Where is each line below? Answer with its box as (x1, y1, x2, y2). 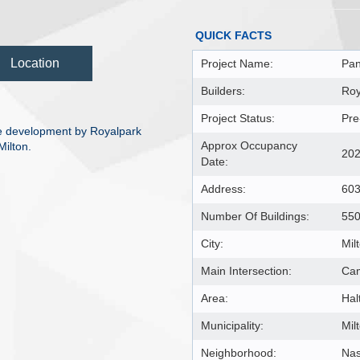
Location (10, 55, 59, 70)
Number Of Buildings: (201, 210, 309, 223)
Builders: (201, 84, 245, 97)
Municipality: (201, 319, 264, 332)
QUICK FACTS (195, 28, 272, 42)
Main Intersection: (201, 264, 292, 277)
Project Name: (201, 57, 273, 70)
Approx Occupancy (201, 139, 297, 152)
